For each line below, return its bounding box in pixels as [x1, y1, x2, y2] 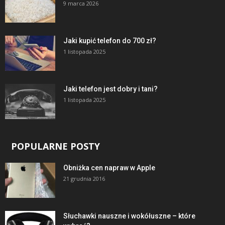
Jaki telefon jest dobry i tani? [63, 85, 158, 93]
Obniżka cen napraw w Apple [63, 164, 155, 172]
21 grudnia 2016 [63, 175, 105, 182]
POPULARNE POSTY [11, 140, 100, 152]
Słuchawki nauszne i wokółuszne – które [63, 212, 195, 220]
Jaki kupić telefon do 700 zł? [63, 37, 156, 45]
